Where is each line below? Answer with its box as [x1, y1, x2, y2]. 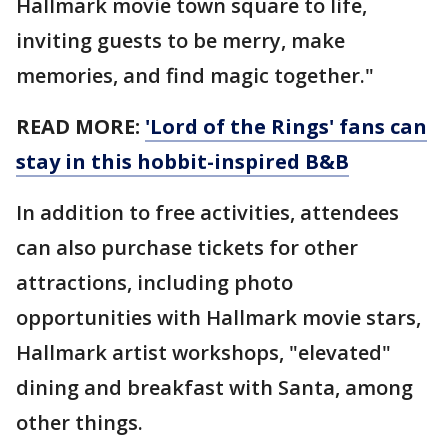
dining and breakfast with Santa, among [16, 374, 413, 402]
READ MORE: [16, 113, 145, 141]
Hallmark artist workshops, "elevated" [16, 339, 391, 367]
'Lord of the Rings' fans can [145, 113, 427, 141]
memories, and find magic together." [16, 62, 374, 90]
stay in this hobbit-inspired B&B [16, 148, 349, 176]
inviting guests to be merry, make [16, 27, 345, 55]
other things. [16, 409, 148, 437]
